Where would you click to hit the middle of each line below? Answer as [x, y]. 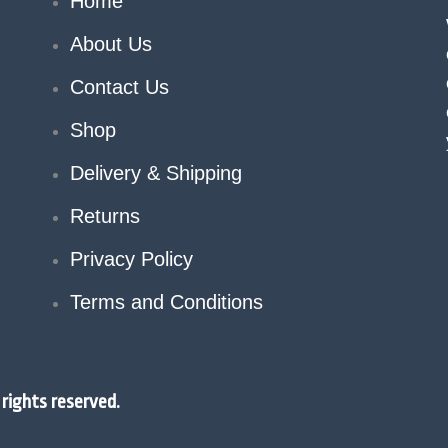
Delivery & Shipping [155, 173]
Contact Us [119, 87]
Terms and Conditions [166, 302]
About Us [110, 44]
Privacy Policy [131, 259]
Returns [104, 216]
